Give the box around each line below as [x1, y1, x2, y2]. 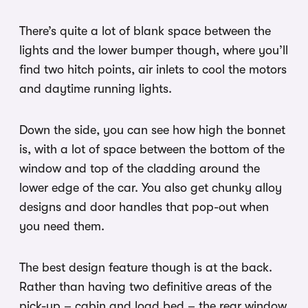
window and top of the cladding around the [19, 161, 260, 175]
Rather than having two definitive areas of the [19, 279, 272, 294]
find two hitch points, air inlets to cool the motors [19, 62, 287, 76]
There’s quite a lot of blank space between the [19, 23, 271, 38]
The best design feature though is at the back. [19, 260, 272, 274]
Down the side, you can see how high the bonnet [19, 122, 285, 137]
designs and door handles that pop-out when [19, 199, 269, 214]
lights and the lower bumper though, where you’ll [19, 43, 288, 57]
